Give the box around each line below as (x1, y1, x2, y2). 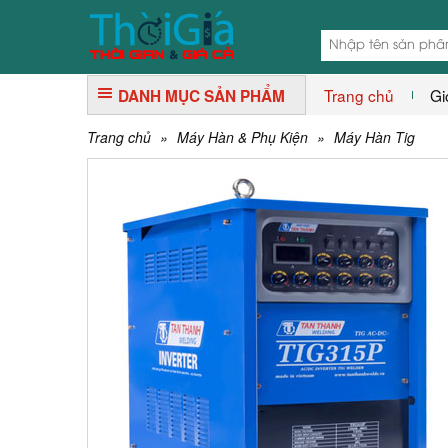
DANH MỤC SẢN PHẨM (118, 85, 285, 107)
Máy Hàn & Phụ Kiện (177, 127, 308, 147)
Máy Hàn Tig (334, 127, 415, 147)
